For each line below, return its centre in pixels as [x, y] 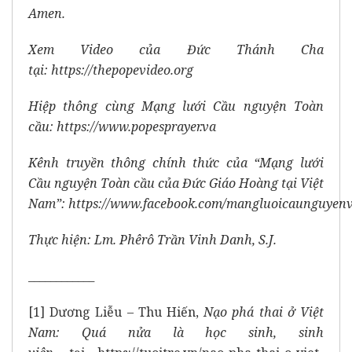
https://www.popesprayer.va [136, 127]
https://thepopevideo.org [122, 70]
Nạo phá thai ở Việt [264, 312]
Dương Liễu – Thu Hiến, [125, 312]
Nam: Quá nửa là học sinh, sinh [176, 333]
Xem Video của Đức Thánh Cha [176, 50]
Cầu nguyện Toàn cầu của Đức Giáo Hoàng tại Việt [176, 183]
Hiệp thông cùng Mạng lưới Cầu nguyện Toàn [176, 106]
